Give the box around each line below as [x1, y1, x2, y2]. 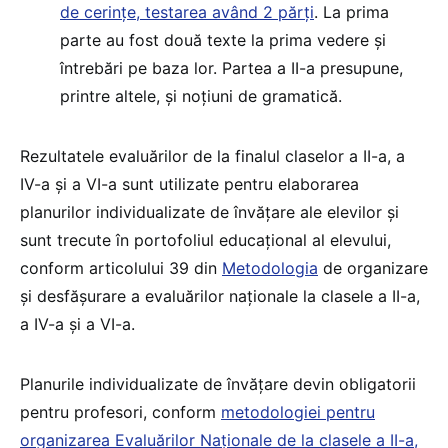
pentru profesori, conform [20, 401, 221, 422]
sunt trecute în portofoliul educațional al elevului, [20, 229, 391, 250]
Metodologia [222, 257, 318, 278]
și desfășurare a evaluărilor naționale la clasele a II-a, [20, 285, 420, 306]
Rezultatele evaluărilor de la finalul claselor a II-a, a [20, 145, 405, 166]
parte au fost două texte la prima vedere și [60, 29, 386, 50]
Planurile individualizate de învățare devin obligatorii [20, 373, 416, 394]
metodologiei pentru [221, 401, 375, 422]
